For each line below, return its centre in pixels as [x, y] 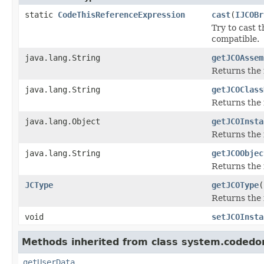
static [41, 14]
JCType [39, 185]
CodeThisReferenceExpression [121, 14]
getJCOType [235, 185]
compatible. [235, 39]
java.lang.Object [62, 121]
